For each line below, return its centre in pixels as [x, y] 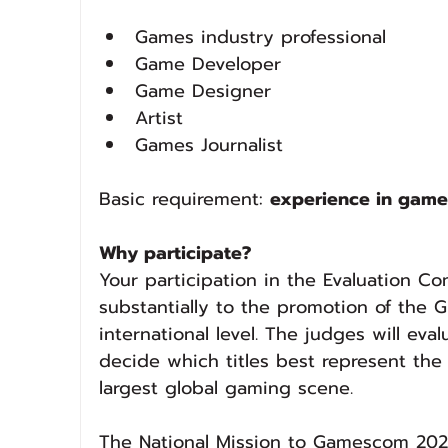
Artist [159, 118]
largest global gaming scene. [226, 388]
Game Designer [203, 91]
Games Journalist [209, 145]
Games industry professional [260, 37]
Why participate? [175, 253]
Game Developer [208, 64]
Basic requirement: [184, 199]
